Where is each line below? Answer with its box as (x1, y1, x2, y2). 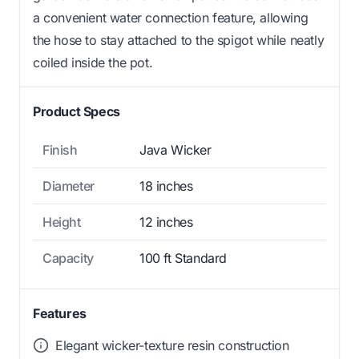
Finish (42, 141, 78, 158)
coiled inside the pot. (33, 54, 153, 71)
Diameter (42, 177, 95, 194)
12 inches (139, 213, 193, 230)
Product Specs (33, 103, 120, 119)
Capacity (42, 249, 94, 266)
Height (42, 213, 81, 230)
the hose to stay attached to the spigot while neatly (33, 31, 325, 48)
